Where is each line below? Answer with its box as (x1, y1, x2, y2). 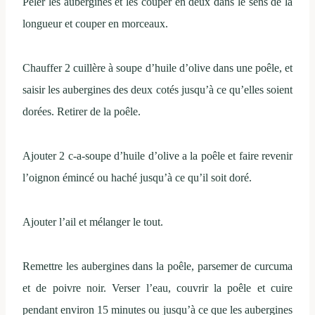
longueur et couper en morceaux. (22, 17, 168, 30)
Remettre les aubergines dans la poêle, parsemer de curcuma (22, 259, 292, 272)
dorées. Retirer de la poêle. (22, 105, 141, 117)
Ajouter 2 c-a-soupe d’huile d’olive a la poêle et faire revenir (22, 149, 292, 162)
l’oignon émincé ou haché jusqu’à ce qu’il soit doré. (22, 171, 252, 184)
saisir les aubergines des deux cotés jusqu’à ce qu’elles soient (22, 83, 292, 96)
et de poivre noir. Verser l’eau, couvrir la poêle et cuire (22, 281, 292, 294)
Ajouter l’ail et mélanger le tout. (22, 215, 163, 228)
